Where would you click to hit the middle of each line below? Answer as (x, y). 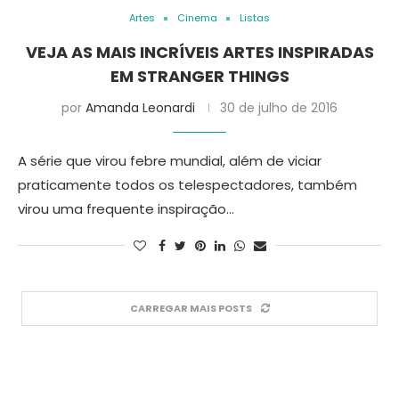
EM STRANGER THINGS (199, 76)
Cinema (197, 18)
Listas (255, 18)
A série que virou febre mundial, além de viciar (170, 161)
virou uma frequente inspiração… (126, 209)
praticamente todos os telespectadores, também (187, 185)
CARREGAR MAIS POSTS (191, 308)
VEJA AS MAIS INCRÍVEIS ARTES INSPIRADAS (199, 52)
